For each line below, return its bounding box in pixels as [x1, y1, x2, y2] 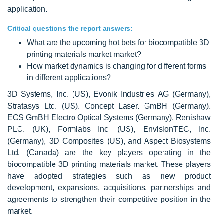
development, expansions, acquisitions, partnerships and [7, 183, 211, 192]
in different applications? [27, 73, 111, 82]
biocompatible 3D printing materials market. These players [7, 160, 211, 168]
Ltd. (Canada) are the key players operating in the [7, 148, 211, 157]
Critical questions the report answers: [7, 24, 133, 32]
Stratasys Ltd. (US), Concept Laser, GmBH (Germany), [7, 101, 211, 110]
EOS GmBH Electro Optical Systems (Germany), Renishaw [7, 113, 211, 122]
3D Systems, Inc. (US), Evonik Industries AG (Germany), [7, 90, 211, 98]
